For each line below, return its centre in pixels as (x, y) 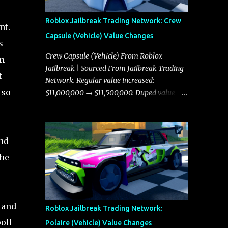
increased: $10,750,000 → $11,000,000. (106, 105)
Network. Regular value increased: (99, 80)
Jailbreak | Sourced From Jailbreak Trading (114, 68)
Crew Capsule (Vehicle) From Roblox (104, 56)
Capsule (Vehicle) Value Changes (99, 36)
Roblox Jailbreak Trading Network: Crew (113, 21)
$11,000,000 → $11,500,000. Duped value (110, 93)
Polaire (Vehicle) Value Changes (98, 223)
